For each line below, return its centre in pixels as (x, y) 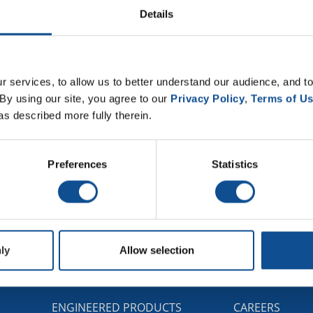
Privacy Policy (208, 99)
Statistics (235, 164)
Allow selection (156, 250)
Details (156, 14)
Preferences (78, 164)
